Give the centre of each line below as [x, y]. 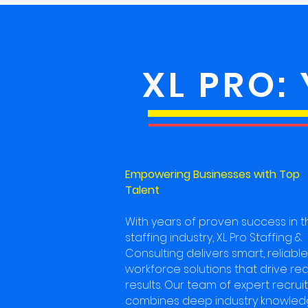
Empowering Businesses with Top [212, 174]
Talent [142, 190]
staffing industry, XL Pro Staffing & [214, 238]
